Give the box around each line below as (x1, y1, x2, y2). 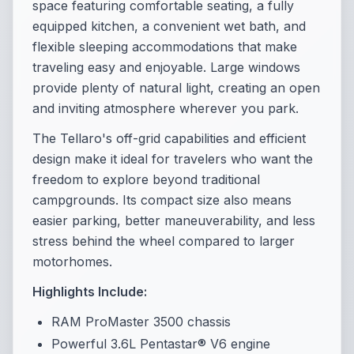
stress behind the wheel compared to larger (32, 233, 295, 249)
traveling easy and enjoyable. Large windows (32, 59, 300, 75)
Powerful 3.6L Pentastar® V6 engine (51, 335, 270, 352)
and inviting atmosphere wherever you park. (32, 100, 299, 116)
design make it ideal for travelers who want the (32, 151, 313, 167)
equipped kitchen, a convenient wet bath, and (32, 18, 306, 34)
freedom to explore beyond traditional (32, 171, 260, 187)
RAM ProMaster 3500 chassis (51, 314, 231, 330)
